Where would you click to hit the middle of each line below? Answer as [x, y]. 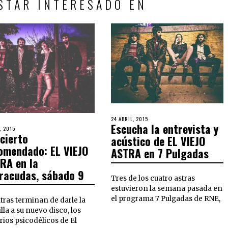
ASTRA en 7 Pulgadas [160, 153]
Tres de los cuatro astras [153, 178]
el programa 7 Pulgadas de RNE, [166, 198]
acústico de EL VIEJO [159, 141]
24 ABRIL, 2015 [130, 118]
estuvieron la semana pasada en [167, 188]
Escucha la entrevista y [165, 129]
